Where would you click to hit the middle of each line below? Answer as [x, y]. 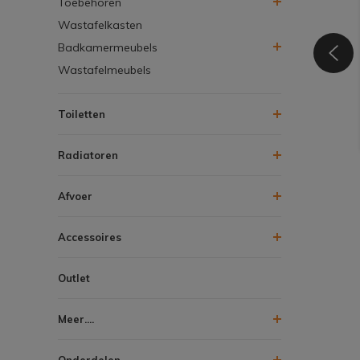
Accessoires [90, 237]
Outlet [74, 278]
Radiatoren [88, 155]
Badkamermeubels [108, 47]
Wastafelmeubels [104, 70]
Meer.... [76, 319]
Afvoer [75, 196]
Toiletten [82, 114]
